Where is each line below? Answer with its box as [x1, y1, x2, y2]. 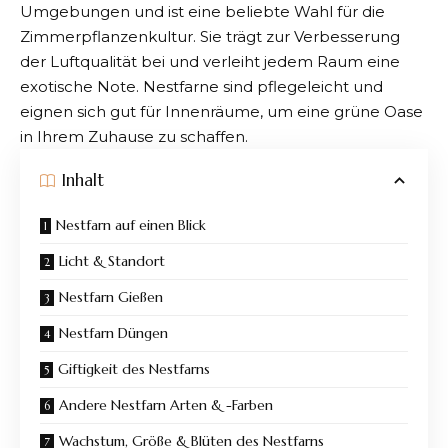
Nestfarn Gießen [59, 287, 163, 306]
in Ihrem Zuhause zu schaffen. [20, 126, 248, 146]
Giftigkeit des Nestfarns [58, 359, 210, 378]
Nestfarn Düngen [59, 323, 168, 342]
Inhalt [62, 169, 104, 192]
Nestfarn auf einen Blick [56, 215, 206, 234]
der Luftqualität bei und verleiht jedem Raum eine [20, 51, 400, 71]
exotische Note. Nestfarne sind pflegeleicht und [20, 76, 383, 96]
